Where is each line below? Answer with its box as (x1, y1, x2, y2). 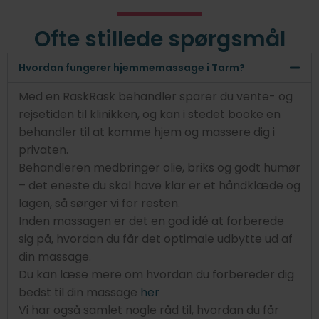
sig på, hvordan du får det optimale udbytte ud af (19, 230, 293, 247)
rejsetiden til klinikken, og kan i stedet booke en (19, 105, 281, 122)
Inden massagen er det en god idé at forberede (19, 212, 284, 229)
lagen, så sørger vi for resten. (19, 194, 180, 211)
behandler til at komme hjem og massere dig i (19, 123, 275, 140)
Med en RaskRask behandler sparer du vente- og (19, 88, 293, 105)
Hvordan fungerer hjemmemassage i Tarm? (19, 60, 245, 75)
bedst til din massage (19, 283, 140, 300)
